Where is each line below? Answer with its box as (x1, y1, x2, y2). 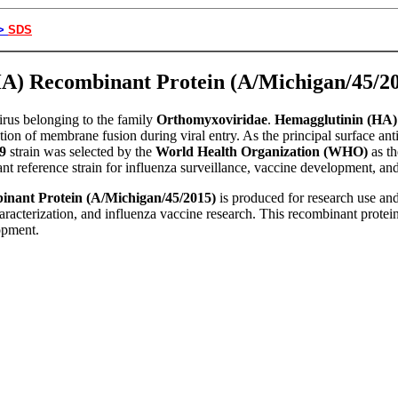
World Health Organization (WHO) (155, 143, 368, 159)
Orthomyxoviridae (156, 111, 267, 127)
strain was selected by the (6, 143, 155, 159)
